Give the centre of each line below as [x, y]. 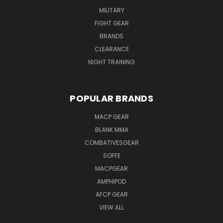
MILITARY [111, 10]
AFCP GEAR [111, 194]
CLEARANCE [111, 49]
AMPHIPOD [111, 181]
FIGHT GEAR [111, 23]
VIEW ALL [111, 207]
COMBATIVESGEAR [111, 142]
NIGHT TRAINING [111, 62]
